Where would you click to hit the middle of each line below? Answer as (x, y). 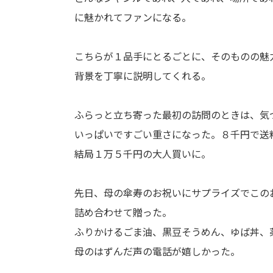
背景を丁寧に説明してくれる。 (143, 76)
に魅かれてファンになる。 (133, 17)
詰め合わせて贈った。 (123, 212)
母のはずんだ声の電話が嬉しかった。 (157, 251)
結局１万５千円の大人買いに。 (143, 154)
